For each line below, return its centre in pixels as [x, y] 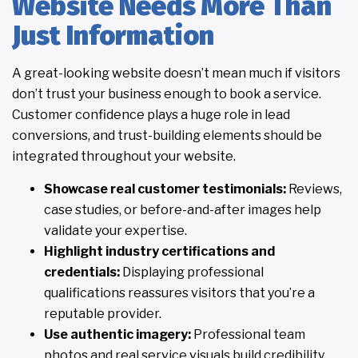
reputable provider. [103, 313]
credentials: [82, 272]
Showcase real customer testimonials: [165, 189]
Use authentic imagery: [117, 334]
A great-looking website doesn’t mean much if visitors [176, 74]
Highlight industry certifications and [159, 251]
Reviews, [314, 189]
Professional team [248, 334]
